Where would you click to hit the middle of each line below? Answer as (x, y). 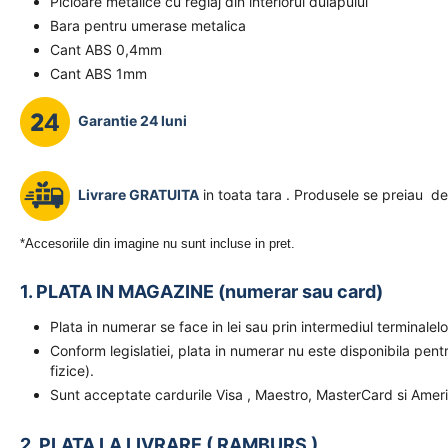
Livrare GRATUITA (138, 194)
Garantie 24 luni (132, 120)
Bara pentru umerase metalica (148, 25)
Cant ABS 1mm (98, 73)
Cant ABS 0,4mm (106, 49)
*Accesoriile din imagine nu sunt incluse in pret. (157, 243)
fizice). (72, 370)
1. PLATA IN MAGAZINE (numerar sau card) (201, 291)
